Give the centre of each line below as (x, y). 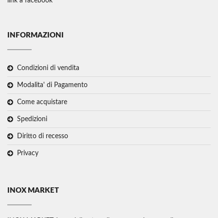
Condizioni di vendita (48, 68)
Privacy (28, 154)
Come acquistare (42, 102)
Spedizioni (32, 119)
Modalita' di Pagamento (52, 85)
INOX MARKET (33, 191)
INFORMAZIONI (36, 36)
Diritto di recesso (43, 136)
